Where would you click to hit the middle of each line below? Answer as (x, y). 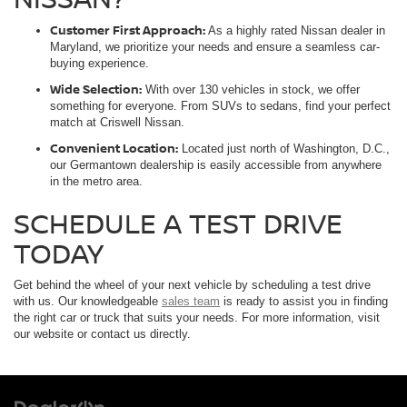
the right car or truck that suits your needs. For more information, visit (197, 318)
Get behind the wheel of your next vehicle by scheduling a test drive (192, 285)
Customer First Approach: (128, 30)
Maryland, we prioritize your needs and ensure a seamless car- (215, 47)
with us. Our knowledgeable (88, 302)
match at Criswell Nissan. (117, 123)
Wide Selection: (96, 89)
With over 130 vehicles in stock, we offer (251, 90)
